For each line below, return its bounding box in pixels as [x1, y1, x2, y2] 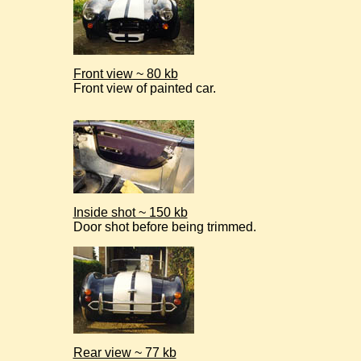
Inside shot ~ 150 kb [73, 205, 188, 219]
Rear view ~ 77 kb [73, 346, 176, 359]
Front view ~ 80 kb [73, 67, 178, 81]
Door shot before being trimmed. [73, 220, 256, 234]
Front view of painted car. [73, 81, 216, 95]
